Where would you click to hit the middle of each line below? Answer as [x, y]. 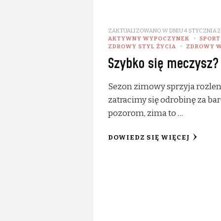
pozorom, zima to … [145, 113]
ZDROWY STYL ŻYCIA [142, 46]
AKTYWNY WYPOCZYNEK [148, 38]
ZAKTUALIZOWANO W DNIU [146, 30]
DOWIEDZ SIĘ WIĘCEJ [149, 137]
